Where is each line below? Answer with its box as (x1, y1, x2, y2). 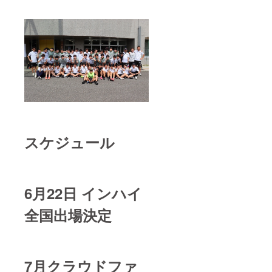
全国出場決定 (24, 204, 112, 225)
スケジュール (24, 131, 115, 152)
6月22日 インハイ (24, 182, 142, 203)
